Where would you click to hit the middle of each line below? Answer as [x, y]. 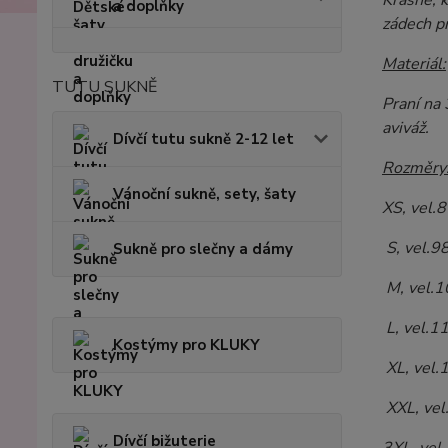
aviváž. [405, 128]
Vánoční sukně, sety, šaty [204, 194]
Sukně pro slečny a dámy [203, 249]
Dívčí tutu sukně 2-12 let [203, 139]
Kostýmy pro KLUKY [186, 345]
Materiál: [413, 64]
